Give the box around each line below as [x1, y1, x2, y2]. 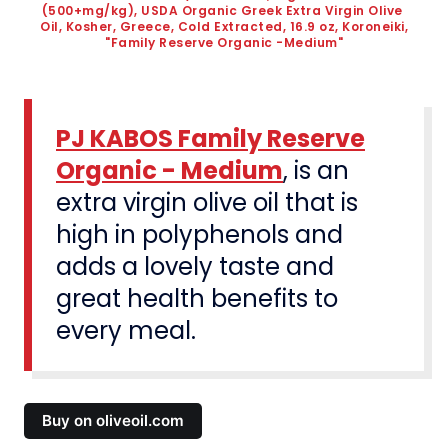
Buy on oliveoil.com [42, 411, 185, 431]
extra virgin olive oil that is [56, 185, 358, 219]
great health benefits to [56, 281, 338, 315]
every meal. [56, 313, 196, 347]
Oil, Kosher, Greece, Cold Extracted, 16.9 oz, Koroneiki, [40, 17, 408, 35]
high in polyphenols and [56, 217, 343, 251]
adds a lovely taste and [56, 249, 334, 283]
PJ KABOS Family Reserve [56, 121, 365, 155]
